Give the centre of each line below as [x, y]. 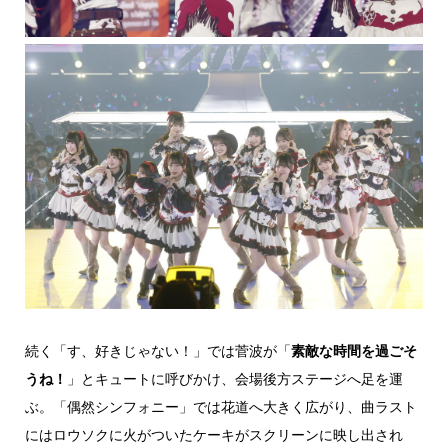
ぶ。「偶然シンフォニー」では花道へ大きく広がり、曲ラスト [220, 407]
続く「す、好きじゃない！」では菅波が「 [157, 351]
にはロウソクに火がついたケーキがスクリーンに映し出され [213, 435]
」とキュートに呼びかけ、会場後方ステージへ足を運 [234, 379]
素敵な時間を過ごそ [353, 351]
